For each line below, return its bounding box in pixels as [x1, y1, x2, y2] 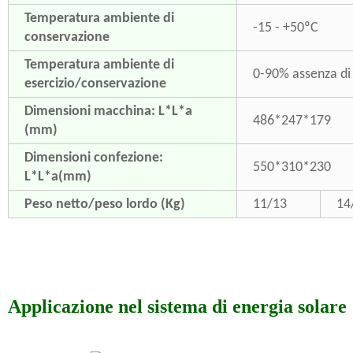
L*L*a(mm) [24, 169, 91, 184]
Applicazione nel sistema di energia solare [7, 296, 347, 317]
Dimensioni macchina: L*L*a [24, 104, 192, 119]
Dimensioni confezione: [24, 150, 163, 165]
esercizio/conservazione [24, 76, 166, 91]
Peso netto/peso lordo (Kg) [24, 197, 185, 212]
